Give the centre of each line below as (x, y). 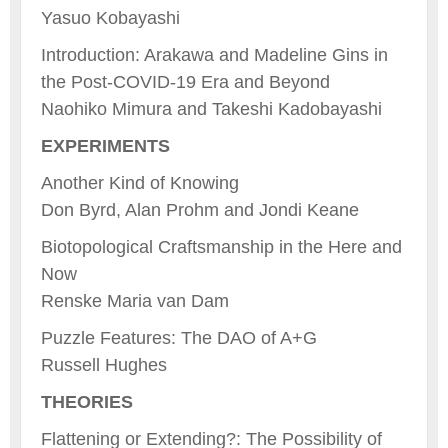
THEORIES (87, 401)
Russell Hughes (104, 364)
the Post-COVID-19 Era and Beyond (185, 81)
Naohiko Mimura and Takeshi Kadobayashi (211, 108)
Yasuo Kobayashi (110, 17)
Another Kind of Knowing (140, 182)
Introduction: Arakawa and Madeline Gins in (214, 54)
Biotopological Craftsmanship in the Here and (221, 246)
